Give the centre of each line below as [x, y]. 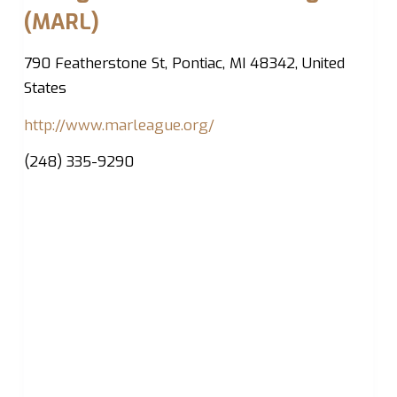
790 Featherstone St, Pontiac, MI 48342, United [184, 64]
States [45, 89]
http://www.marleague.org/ [119, 125]
